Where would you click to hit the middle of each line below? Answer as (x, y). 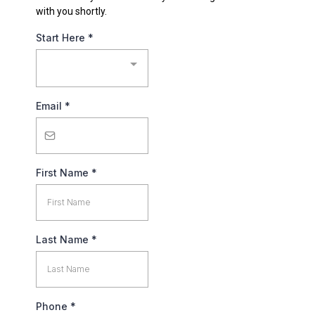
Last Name (64, 239)
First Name (64, 173)
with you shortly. (71, 11)
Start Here (62, 38)
